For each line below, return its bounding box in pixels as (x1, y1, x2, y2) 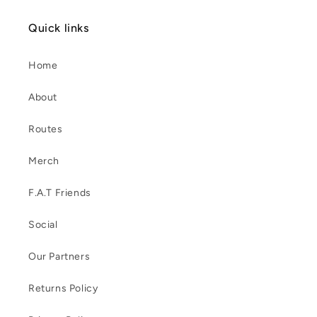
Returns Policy (28, 282, 98, 294)
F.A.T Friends (28, 186, 91, 199)
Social (28, 218, 58, 231)
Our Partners (28, 250, 91, 263)
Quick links (28, 21, 89, 35)
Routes (28, 122, 63, 135)
